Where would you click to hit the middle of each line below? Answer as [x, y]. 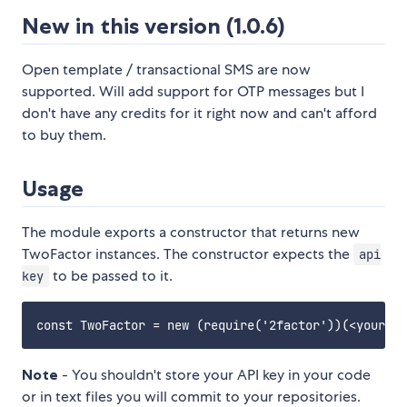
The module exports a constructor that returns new [191, 233]
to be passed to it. [110, 276]
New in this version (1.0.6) [154, 26]
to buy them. [64, 135]
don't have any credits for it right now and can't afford [199, 114]
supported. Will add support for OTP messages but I [193, 92]
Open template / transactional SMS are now [166, 70]
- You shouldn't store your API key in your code [214, 375]
